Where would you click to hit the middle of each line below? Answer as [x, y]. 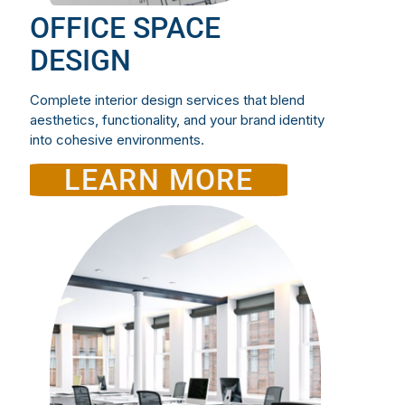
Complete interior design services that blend [167, 100]
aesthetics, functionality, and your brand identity [177, 120]
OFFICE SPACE [125, 28]
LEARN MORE [159, 180]
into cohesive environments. [117, 140]
